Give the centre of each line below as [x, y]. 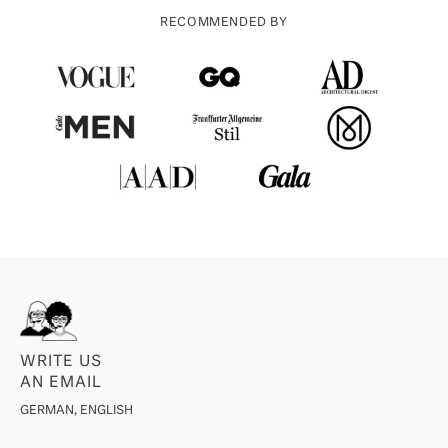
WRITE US [61, 362]
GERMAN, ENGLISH [76, 411]
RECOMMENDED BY [224, 23]
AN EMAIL [61, 383]
